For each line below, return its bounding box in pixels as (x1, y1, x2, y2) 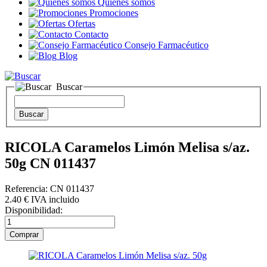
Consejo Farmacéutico (125, 39, 209, 50)
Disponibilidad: (5, 205, 63, 215)
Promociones (89, 7, 138, 18)
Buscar (56, 81, 82, 92)
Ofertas (68, 18, 95, 29)
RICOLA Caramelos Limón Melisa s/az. (5, 139, 250, 156)
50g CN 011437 (5, 156, 96, 172)
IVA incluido (31, 194, 79, 204)
